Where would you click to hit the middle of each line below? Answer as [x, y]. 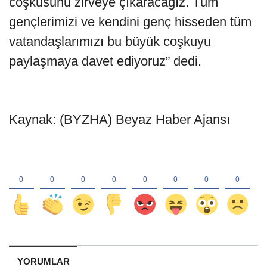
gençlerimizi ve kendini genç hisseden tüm [130, 21]
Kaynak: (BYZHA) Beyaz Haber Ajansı [119, 119]
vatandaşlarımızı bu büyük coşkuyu [110, 41]
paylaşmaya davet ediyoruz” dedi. [105, 61]
